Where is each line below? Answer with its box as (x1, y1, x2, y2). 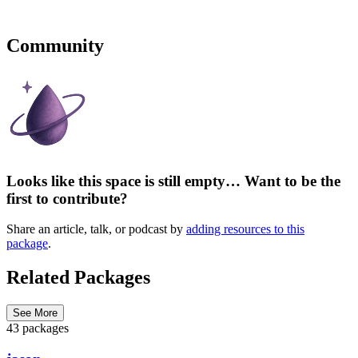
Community (6, 34, 104, 56)
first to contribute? (6, 189, 128, 207)
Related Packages (6, 267, 150, 288)
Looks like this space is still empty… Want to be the (6, 172, 340, 189)
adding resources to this (186, 222, 304, 237)
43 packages (6, 321, 69, 336)
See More (13, 307, 58, 320)
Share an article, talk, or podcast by (6, 222, 186, 237)
